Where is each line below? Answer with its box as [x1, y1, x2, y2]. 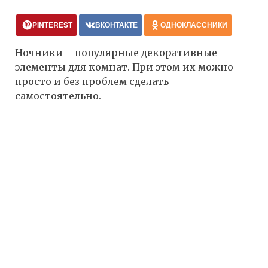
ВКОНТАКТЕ [95, 19, 138, 31]
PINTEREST [32, 19, 72, 31]
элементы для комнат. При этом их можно [15, 61, 233, 74]
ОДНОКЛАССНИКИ [160, 19, 227, 31]
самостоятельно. [15, 90, 101, 102]
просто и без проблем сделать [15, 75, 169, 88]
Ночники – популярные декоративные [15, 47, 217, 59]
